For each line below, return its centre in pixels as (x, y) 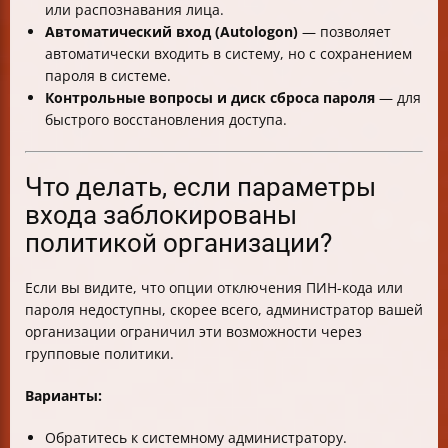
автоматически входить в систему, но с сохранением (228, 54)
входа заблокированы (161, 215)
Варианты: (63, 396)
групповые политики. (99, 354)
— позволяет (344, 32)
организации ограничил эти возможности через (193, 332)
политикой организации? (178, 243)
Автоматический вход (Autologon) (171, 32)
